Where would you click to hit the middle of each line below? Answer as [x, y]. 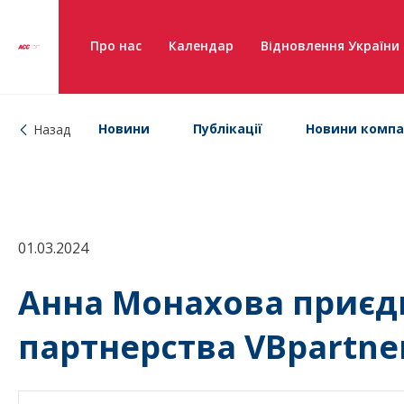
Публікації [228, 129]
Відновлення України [330, 46]
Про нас [116, 46]
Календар [201, 46]
